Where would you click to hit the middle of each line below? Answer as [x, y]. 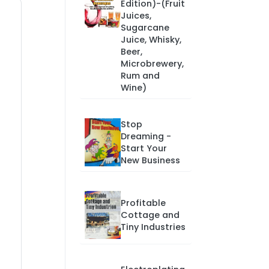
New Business [150, 160]
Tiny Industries [153, 227]
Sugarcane [145, 28]
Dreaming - [146, 136]
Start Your [144, 148]
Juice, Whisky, [151, 40]
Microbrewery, [152, 64]
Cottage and [150, 215]
